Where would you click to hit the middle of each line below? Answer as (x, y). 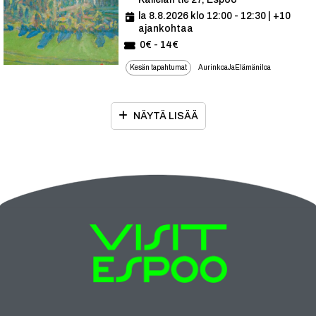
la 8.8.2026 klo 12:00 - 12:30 (202, 16)
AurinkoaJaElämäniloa (235, 67)
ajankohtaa (166, 28)
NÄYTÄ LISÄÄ (165, 116)
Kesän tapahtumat (158, 67)
